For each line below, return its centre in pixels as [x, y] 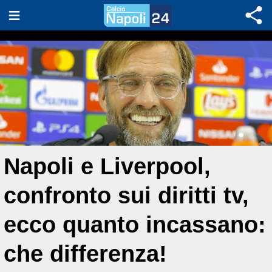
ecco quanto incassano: [135, 224]
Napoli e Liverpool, [107, 166]
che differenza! [85, 253]
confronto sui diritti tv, [126, 195]
